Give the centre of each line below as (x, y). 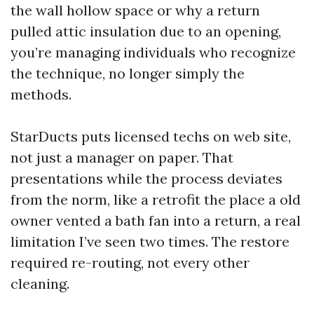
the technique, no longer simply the (128, 73)
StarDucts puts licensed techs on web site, (151, 136)
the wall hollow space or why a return (135, 10)
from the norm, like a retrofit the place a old (156, 199)
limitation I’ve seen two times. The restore (150, 241)
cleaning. (40, 284)
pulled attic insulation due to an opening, (146, 31)
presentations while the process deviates (146, 178)
